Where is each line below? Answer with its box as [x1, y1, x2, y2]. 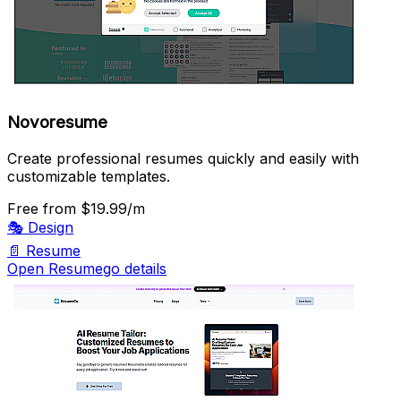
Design [28, 218, 73, 236]
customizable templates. [7, 166, 170, 185]
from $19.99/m [43, 199, 145, 218]
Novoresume [7, 111, 107, 132]
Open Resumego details [7, 259, 166, 277]
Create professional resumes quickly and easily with [7, 149, 359, 167]
